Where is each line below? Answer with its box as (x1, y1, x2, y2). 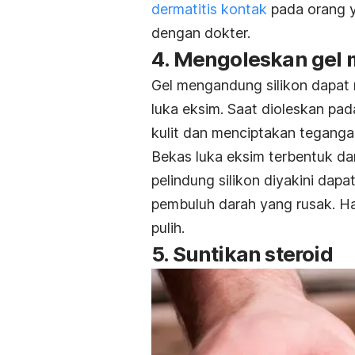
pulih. (151, 219, 185, 236)
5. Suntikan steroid (151, 241, 333, 266)
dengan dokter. (151, 24, 250, 41)
